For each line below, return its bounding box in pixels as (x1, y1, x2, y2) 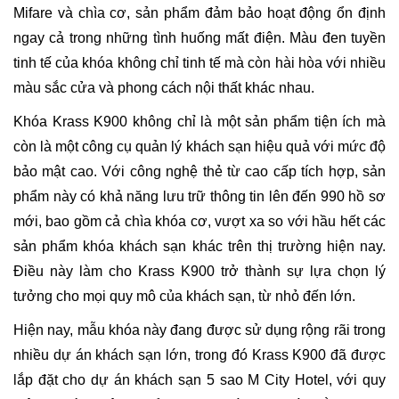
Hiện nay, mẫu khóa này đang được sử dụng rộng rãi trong (13, 322, 386, 338)
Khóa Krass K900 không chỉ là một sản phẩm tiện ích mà (13, 113, 386, 129)
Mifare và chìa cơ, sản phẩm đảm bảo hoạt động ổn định (13, 4, 386, 20)
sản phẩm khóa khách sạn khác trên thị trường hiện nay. (13, 238, 386, 254)
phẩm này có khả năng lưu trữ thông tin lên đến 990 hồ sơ (13, 188, 386, 204)
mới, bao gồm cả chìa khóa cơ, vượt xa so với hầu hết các (13, 213, 386, 229)
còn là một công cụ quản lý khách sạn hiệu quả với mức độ (13, 138, 386, 154)
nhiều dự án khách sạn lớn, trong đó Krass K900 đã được (13, 346, 386, 362)
